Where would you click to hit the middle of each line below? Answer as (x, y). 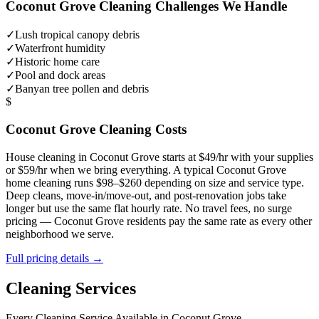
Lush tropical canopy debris (77, 35)
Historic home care (57, 62)
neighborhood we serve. (60, 234)
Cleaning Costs (141, 129)
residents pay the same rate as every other (218, 221)
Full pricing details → (54, 258)
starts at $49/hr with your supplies (236, 157)
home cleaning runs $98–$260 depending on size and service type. (155, 182)
